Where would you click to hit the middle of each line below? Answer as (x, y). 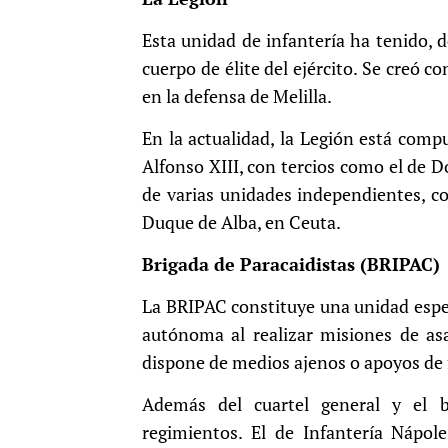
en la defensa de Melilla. (237, 96)
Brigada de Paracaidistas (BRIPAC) (291, 264)
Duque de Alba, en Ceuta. (241, 222)
